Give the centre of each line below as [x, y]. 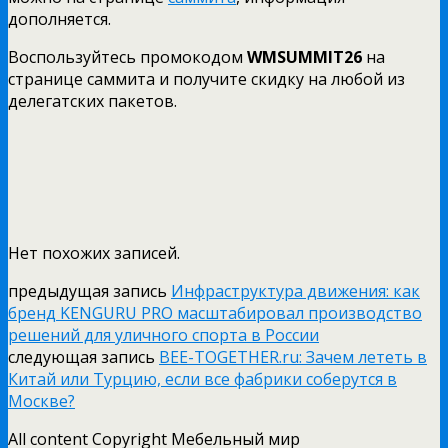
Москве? [41, 400]
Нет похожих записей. [94, 252]
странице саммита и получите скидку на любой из [206, 78]
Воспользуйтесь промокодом [127, 56]
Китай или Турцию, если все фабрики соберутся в [202, 378]
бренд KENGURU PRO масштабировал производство [215, 312]
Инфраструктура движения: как [295, 290]
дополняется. [59, 18]
